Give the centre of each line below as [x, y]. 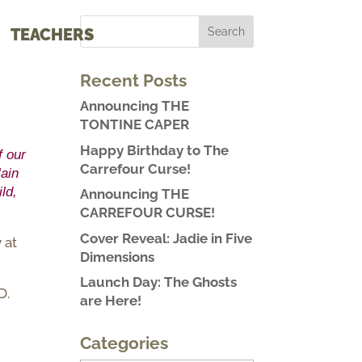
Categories [124, 343]
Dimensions [117, 257]
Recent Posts [133, 80]
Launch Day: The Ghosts [158, 282]
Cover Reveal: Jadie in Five [166, 238]
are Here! [110, 301]
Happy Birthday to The [154, 150]
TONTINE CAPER [134, 124]
